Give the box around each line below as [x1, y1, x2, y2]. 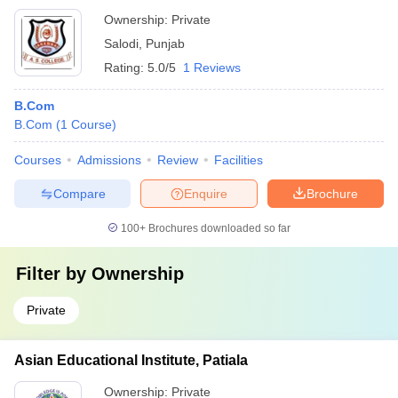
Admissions [77, 153, 141, 167]
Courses [14, 153, 61, 167]
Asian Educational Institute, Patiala [14, 353, 248, 368]
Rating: [104, 60, 147, 75]
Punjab [146, 36, 185, 51]
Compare [52, 186, 106, 201]
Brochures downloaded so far [146, 222, 291, 235]
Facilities [214, 153, 263, 167]
